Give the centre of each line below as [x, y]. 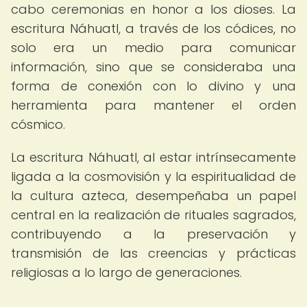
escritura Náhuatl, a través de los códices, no [153, 28]
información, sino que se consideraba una [153, 67]
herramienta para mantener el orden [153, 105]
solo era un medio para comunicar [153, 48]
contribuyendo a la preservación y [153, 234]
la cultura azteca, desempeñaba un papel [153, 196]
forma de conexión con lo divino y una [153, 86]
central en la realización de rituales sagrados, [153, 215]
